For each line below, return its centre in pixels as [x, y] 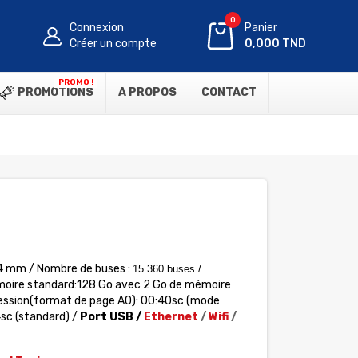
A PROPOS [147, 92]
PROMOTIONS [54, 92]
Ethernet [171, 317]
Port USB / [110, 317]
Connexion [97, 28]
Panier [261, 28]
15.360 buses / [167, 269]
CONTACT [229, 92]
